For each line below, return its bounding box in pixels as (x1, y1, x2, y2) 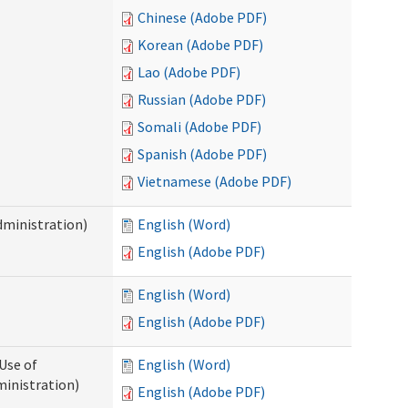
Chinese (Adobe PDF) (138, 8, 267, 26)
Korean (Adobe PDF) (138, 36, 263, 54)
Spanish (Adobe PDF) (138, 145, 267, 163)
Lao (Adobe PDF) (138, 63, 240, 81)
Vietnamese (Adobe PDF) (138, 172, 291, 190)
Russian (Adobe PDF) (138, 90, 266, 108)
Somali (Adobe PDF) (138, 117, 261, 136)
